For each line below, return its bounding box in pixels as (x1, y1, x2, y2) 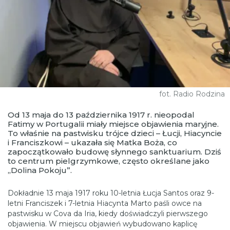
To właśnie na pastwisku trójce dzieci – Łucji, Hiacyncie (8, 128, 222, 138)
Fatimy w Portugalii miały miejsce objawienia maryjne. (8, 119, 219, 129)
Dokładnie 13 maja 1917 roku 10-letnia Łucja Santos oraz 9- (8, 188, 214, 198)
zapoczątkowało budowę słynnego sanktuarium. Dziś (8, 146, 221, 157)
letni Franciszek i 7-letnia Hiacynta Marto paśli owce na (8, 198, 202, 208)
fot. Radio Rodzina (159, 89, 225, 99)
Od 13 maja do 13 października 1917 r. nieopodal (8, 109, 195, 120)
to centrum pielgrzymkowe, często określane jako (8, 156, 209, 166)
